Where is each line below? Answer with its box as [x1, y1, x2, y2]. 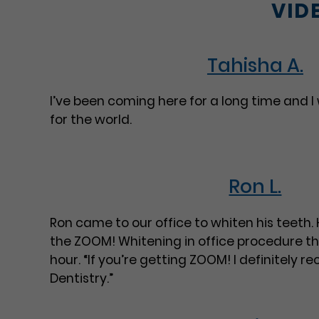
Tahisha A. [206, 51, 303, 78]
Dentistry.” [49, 269, 113, 287]
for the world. [49, 111, 132, 129]
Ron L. [229, 173, 282, 200]
